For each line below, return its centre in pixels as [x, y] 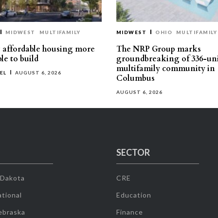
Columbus [136, 78]
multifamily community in [166, 68]
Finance [129, 212]
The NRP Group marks [159, 49]
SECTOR [133, 152]
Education [134, 195]
